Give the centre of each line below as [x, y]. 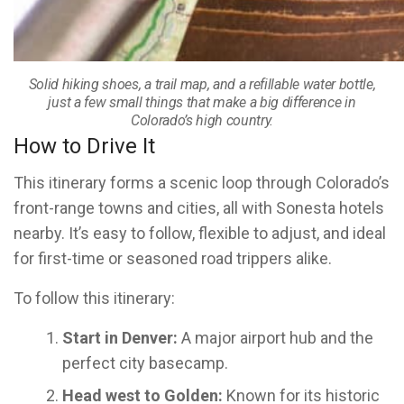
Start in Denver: [120, 338]
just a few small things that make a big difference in [202, 102]
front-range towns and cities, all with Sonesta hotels [199, 208]
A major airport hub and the [275, 338]
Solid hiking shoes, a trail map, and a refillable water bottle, [202, 84]
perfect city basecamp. [145, 363]
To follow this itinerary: [94, 298]
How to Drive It [84, 146]
